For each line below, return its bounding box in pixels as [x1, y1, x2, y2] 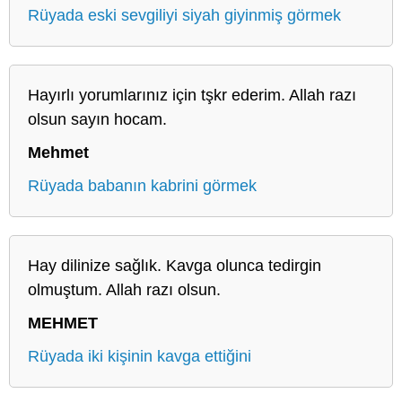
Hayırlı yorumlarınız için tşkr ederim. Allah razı [28, 85, 356, 104]
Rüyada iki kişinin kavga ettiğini [28, 346, 251, 365]
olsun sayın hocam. [28, 109, 167, 128]
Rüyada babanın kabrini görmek [28, 176, 257, 195]
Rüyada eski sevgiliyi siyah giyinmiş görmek [28, 5, 341, 24]
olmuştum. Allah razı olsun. [28, 280, 221, 299]
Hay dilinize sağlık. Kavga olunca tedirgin [28, 256, 321, 275]
